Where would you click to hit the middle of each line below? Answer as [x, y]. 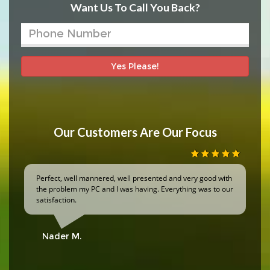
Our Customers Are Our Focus [135, 132]
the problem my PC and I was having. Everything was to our [135, 189]
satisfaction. [56, 200]
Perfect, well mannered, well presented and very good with [134, 178]
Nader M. [62, 237]
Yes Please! [135, 67]
